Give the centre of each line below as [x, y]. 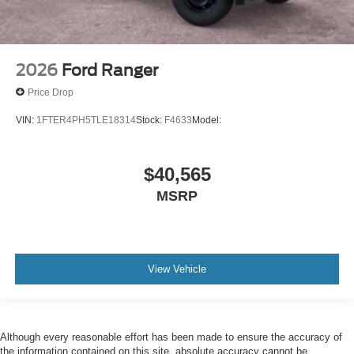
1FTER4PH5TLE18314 [86, 120]
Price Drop [51, 92]
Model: [207, 120]
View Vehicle [177, 269]
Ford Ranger [110, 71]
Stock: [150, 120]
